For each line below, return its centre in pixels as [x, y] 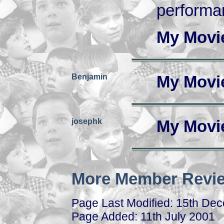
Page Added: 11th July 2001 [143, 216]
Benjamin [89, 77]
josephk [87, 121]
